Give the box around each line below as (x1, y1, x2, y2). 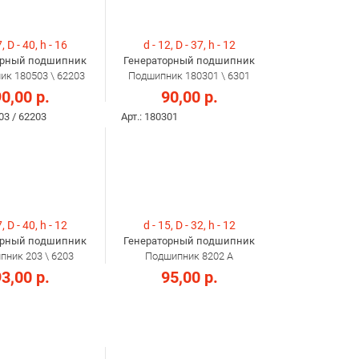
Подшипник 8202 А (145, 250, 233, 263)
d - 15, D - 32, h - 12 (143, 219, 236, 232)
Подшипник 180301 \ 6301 (128, 70, 250, 83)
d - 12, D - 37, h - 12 (143, 38, 236, 52)
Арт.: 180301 (121, 111, 178, 123)
